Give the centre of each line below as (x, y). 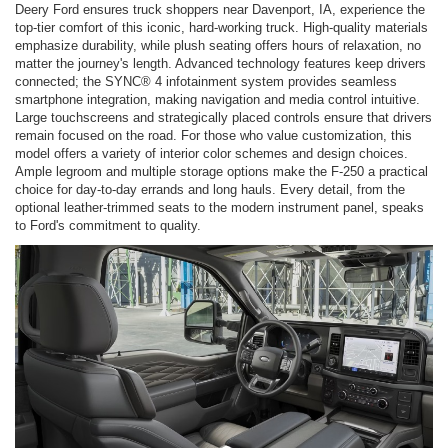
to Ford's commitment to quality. (108, 225)
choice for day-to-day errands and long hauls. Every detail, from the (210, 189)
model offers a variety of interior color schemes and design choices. (211, 153)
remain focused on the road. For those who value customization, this (213, 135)
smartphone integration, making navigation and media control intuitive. (217, 99)
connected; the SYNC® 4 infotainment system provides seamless (206, 81)
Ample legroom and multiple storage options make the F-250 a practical (221, 171)
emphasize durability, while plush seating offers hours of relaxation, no (218, 45)
